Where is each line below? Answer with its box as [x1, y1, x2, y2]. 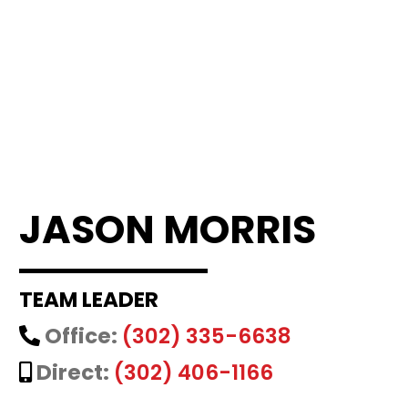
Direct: [36, 358, 110, 388]
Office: [45, 321, 118, 352]
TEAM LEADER [19, 285, 159, 315]
